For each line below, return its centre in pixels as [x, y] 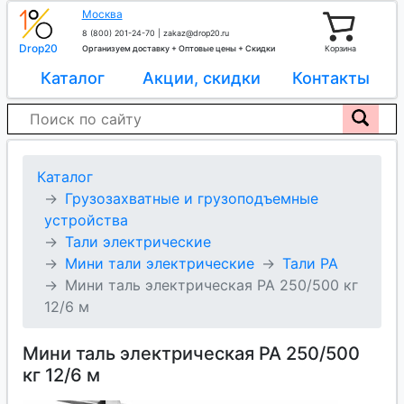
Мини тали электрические [160, 263]
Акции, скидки [202, 78]
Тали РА [310, 263]
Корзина [341, 48]
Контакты [331, 78]
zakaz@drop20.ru [196, 33]
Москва [102, 14]
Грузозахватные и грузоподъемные [192, 198]
